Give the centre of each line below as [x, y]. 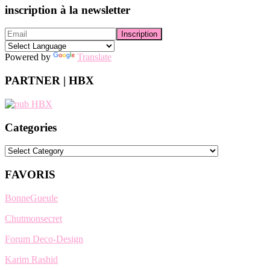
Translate [94, 57]
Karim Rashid [31, 259]
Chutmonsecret [33, 218]
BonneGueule [31, 198]
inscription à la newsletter [67, 10]
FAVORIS [30, 175]
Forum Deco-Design [44, 239]
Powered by [29, 57]
